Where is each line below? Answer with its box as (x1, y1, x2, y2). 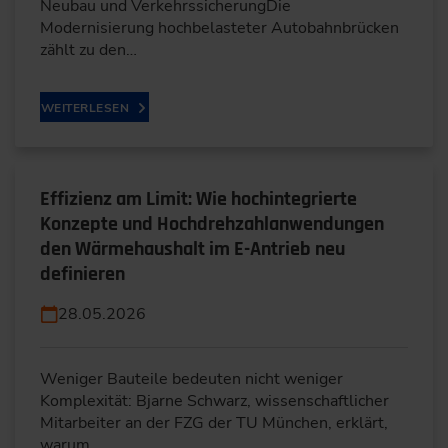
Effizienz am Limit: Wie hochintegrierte (40, 185, 357, 212)
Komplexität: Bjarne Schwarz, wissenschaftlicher (40, 389, 389, 412)
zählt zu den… (40, 38, 137, 61)
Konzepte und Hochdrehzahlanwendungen (40, 210, 384, 237)
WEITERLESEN (41, 99, 130, 116)
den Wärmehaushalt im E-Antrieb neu (40, 235, 345, 262)
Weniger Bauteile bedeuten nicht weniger (40, 367, 343, 390)
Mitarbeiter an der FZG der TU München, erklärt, (40, 411, 388, 434)
